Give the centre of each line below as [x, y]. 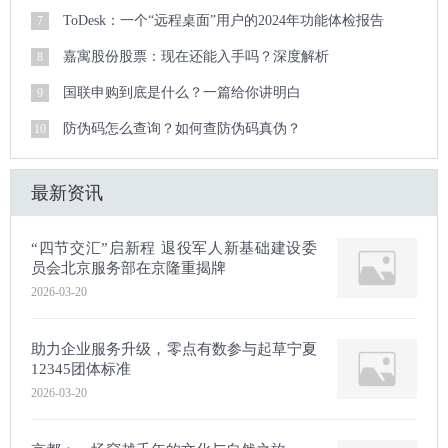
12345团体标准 [81, 369]
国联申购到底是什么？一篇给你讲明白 [182, 92]
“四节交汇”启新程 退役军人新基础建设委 [174, 248]
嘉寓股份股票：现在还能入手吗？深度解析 [196, 56]
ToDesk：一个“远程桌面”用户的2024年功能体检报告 [223, 20]
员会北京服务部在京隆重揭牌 [128, 268]
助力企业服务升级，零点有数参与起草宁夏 [174, 349]
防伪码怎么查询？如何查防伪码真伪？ [182, 128]
